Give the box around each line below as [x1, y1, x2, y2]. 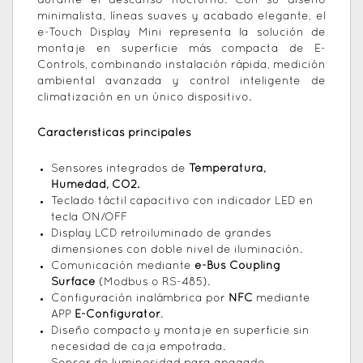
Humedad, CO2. [51, 180, 139, 191]
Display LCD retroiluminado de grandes [51, 228, 271, 240]
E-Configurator [75, 310, 160, 321]
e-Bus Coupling [194, 261, 280, 272]
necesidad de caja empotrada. [51, 342, 225, 353]
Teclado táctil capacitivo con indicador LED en [51, 196, 314, 207]
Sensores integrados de [51, 164, 189, 175]
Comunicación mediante [51, 261, 194, 272]
